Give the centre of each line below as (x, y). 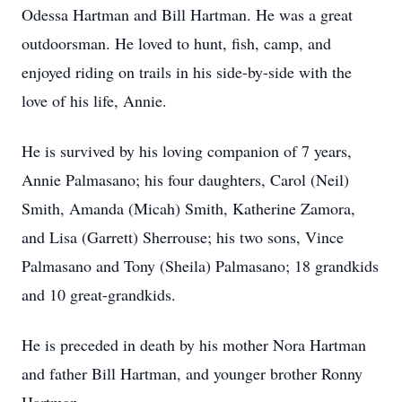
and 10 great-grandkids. (99, 294)
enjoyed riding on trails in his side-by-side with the (187, 72)
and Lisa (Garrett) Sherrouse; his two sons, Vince (183, 237)
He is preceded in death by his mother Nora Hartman (194, 345)
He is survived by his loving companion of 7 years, (187, 151)
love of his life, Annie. (94, 100)
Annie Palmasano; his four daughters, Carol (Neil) (185, 179)
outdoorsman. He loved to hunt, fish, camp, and (176, 43)
